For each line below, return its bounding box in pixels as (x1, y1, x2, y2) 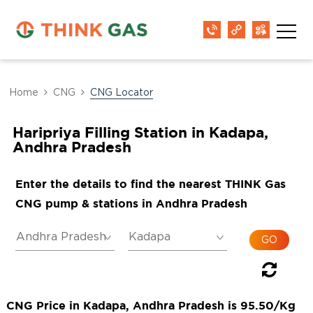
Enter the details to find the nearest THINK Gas (15, 177, 286, 190)
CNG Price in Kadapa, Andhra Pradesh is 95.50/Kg (6, 299, 296, 312)
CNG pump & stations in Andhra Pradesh (15, 197, 247, 210)
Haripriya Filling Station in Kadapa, (12, 124, 268, 140)
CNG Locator (90, 88, 154, 98)
